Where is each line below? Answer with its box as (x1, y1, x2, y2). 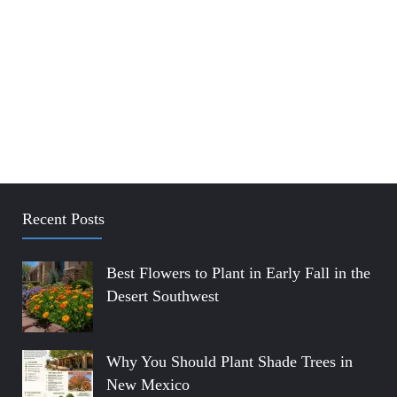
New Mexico (106, 376, 190, 394)
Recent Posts (22, 210, 105, 229)
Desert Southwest (106, 287, 219, 306)
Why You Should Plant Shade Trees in (106, 353, 353, 371)
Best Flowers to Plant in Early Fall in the (106, 264, 370, 283)
